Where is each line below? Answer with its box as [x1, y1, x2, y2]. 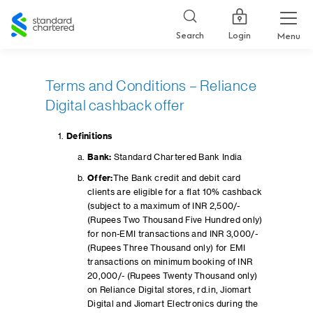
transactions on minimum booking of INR [87, 258, 253, 266]
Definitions [66, 132, 112, 140]
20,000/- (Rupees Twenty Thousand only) [87, 272, 258, 280]
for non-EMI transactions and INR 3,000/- [87, 230, 258, 238]
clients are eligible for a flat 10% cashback [87, 188, 263, 196]
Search [176, 30, 204, 41]
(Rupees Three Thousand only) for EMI [87, 244, 246, 252]
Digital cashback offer [45, 99, 185, 113]
